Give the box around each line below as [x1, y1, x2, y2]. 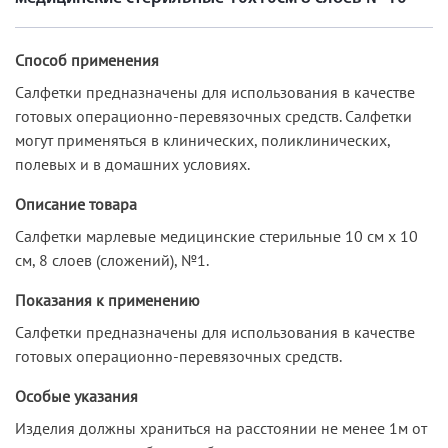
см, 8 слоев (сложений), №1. [15, 249, 209, 270]
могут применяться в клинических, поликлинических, [15, 129, 390, 150]
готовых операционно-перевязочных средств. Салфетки [15, 105, 412, 126]
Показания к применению [15, 289, 200, 310]
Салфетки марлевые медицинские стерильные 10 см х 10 [15, 225, 418, 246]
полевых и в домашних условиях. [15, 153, 250, 174]
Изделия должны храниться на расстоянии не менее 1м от [15, 417, 427, 438]
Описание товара [15, 193, 137, 214]
